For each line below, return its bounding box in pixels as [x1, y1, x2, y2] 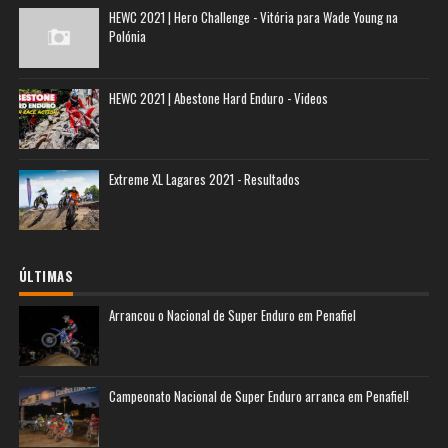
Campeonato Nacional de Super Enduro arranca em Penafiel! [108, 386, 409, 406]
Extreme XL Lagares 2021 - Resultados [108, 169, 300, 189]
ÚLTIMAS [18, 266, 74, 286]
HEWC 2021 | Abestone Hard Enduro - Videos [108, 88, 328, 108]
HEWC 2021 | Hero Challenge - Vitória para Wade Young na [108, 7, 398, 27]
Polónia [108, 26, 146, 46]
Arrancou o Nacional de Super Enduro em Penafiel [108, 305, 356, 325]
